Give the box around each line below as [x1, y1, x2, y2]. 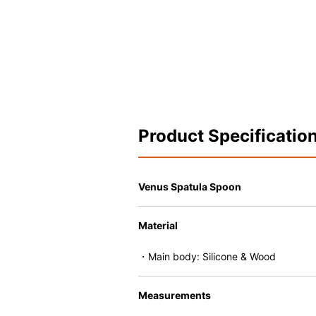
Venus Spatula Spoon [138, 181, 241, 193]
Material [138, 219, 178, 231]
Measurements [138, 289, 211, 301]
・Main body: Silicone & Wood [138, 250, 276, 262]
